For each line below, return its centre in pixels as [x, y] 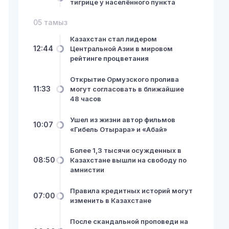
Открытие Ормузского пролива [124, 79]
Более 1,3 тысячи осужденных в [125, 150]
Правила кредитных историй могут [131, 191]
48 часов [85, 98]
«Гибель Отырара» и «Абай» [118, 129]
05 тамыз [51, 22]
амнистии [87, 169]
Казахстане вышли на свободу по [128, 160]
